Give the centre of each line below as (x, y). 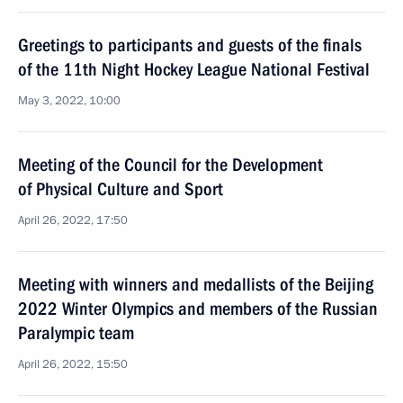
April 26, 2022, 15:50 (73, 364)
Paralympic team (76, 333)
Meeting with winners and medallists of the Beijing (196, 284)
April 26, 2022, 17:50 (73, 220)
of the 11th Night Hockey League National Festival (194, 69)
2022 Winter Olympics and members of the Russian (198, 309)
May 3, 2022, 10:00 (69, 101)
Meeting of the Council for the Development (170, 165)
